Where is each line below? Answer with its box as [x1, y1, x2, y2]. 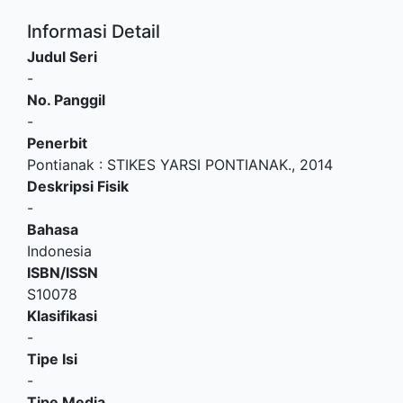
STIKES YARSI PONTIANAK [107, 156, 288, 174]
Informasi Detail [27, 21, 160, 42]
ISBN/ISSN [27, 264, 98, 282]
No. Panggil [27, 91, 105, 109]
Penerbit [27, 134, 87, 152]
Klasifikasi [27, 307, 97, 325]
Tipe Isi [27, 350, 77, 368]
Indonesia [27, 242, 92, 260]
